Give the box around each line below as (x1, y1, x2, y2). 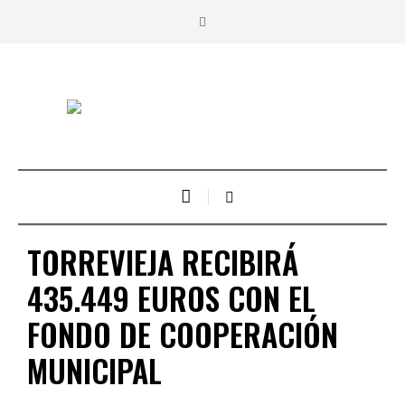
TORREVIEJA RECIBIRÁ (27, 238, 298, 285)
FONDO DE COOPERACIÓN (27, 310, 338, 357)
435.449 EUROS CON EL (27, 274, 316, 321)
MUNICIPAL (27, 346, 162, 393)
